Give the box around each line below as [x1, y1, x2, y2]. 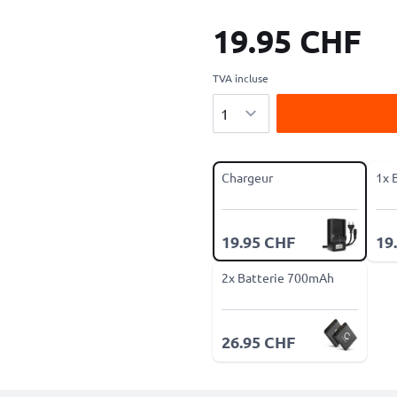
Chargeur [222, 169, 273, 185]
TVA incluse [213, 71, 269, 85]
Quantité [212, 95, 268, 113]
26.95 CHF [222, 331, 295, 352]
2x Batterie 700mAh [222, 269, 334, 285]
